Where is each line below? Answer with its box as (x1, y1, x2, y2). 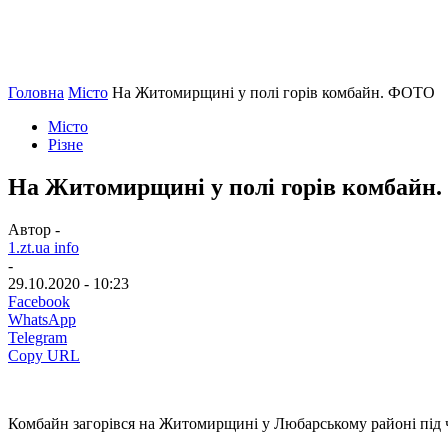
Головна (8, 84, 64, 101)
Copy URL (8, 346, 80, 364)
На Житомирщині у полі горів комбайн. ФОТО (112, 84, 435, 101)
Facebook (8, 292, 70, 310)
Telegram (8, 328, 67, 346)
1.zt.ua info (8, 238, 79, 256)
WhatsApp (8, 310, 76, 328)
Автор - (8, 220, 60, 238)
